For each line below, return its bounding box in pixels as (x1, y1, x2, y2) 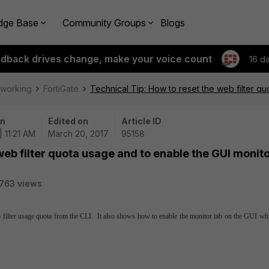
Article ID (121, 116, 162, 126)
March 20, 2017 (48, 128, 109, 139)
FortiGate (43, 83, 79, 94)
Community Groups (62, 16, 146, 29)
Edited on (48, 116, 88, 126)
